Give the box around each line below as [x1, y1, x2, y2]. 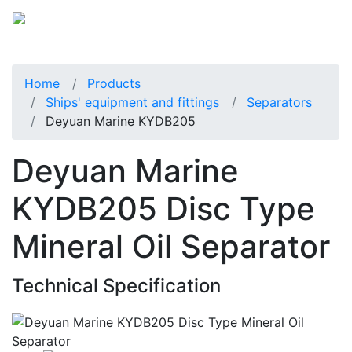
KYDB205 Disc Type [12, 189, 315, 228]
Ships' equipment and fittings [46, 93, 219, 110]
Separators [247, 93, 312, 110]
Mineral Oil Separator [12, 226, 330, 266]
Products [87, 75, 141, 91]
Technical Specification [12, 273, 221, 297]
